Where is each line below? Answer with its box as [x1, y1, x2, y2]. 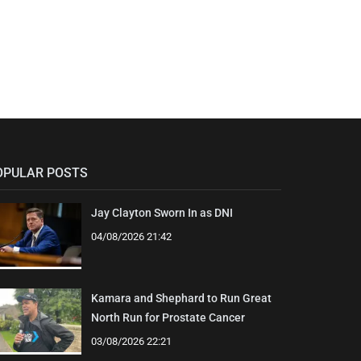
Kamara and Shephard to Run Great [90, 292, 272, 305]
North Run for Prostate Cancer [90, 311, 245, 325]
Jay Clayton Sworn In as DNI [90, 206, 233, 220]
